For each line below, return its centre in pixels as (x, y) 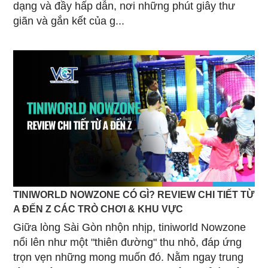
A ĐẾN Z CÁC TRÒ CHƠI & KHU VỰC (98, 208)
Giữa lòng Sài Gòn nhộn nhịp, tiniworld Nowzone (130, 227)
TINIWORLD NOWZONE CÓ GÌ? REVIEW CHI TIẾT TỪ (134, 194)
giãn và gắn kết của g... (69, 21)
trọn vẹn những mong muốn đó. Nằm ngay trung (128, 257)
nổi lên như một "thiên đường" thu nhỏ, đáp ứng (127, 242)
